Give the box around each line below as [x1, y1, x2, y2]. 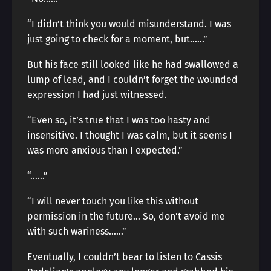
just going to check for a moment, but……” [27, 33, 207, 45]
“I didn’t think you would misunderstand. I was [27, 18, 231, 30]
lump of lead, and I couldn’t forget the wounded [27, 74, 238, 85]
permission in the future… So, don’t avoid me [27, 211, 225, 222]
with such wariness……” [27, 226, 126, 237]
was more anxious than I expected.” [27, 145, 183, 156]
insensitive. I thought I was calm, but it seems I [27, 129, 232, 141]
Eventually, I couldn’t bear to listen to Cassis [27, 251, 222, 263]
